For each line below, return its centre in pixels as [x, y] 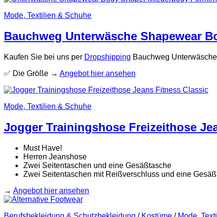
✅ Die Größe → [32, 73]
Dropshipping [108, 57]
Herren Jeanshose [55, 156]
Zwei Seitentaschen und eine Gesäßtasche [97, 165]
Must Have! [43, 148]
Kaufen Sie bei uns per [44, 57]
